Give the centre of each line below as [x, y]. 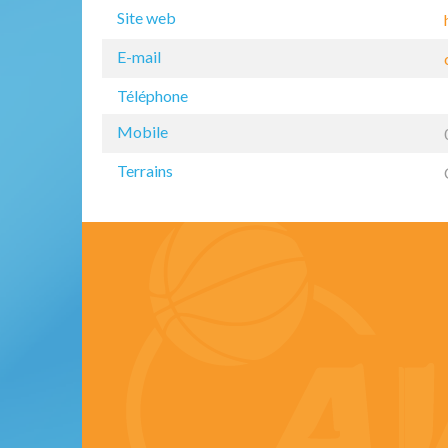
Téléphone [152, 95]
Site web [146, 17]
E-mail [139, 56]
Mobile [142, 131]
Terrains [145, 170]
